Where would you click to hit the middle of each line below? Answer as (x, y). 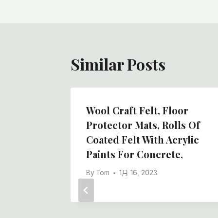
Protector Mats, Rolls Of (143, 125)
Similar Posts (118, 64)
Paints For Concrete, (135, 154)
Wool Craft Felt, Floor (137, 110)
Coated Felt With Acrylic (143, 139)
